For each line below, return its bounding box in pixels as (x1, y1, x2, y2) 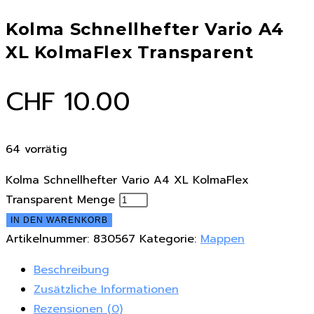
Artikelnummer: (6, 230, 93, 247)
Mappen (200, 230, 245, 247)
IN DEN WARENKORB (11, 214, 108, 225)
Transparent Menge (6, 191, 115, 208)
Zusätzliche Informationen (34, 280, 179, 298)
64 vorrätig (6, 140, 67, 158)
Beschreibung (34, 261, 109, 278)
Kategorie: (139, 230, 200, 247)
